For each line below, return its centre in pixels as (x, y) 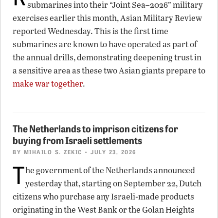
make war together (48, 83)
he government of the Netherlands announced (110, 170)
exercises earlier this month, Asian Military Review (107, 18)
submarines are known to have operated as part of (105, 44)
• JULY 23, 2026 (109, 151)
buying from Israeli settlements (77, 139)
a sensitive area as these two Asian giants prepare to (109, 70)
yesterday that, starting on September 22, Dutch (113, 183)
